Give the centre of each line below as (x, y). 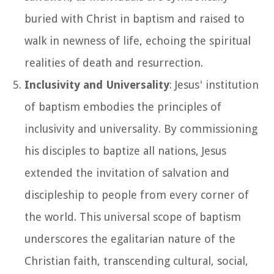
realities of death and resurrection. (114, 62)
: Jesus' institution (214, 84)
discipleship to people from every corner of (137, 194)
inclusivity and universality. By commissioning (141, 128)
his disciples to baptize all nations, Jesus (125, 150)
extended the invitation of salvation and (127, 172)
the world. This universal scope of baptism (133, 217)
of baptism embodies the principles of (123, 106)
